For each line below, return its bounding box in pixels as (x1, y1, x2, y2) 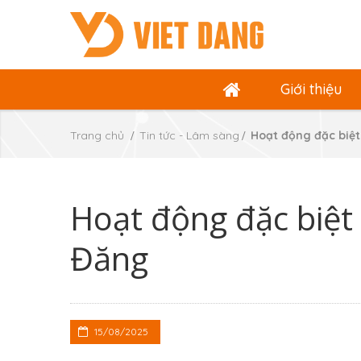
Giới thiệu (280, 79, 342, 98)
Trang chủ (70, 127, 124, 143)
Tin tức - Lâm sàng (139, 127, 239, 143)
